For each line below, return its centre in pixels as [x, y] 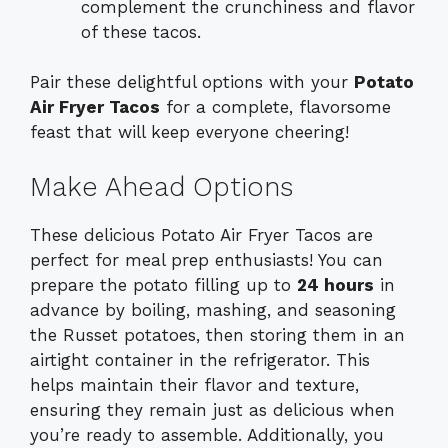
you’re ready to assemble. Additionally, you [207, 434]
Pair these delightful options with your [192, 82]
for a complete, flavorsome [275, 107]
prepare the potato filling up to [163, 284]
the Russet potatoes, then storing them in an [217, 334]
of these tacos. [141, 31]
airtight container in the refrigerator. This [200, 359]
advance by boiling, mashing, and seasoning [213, 309]
